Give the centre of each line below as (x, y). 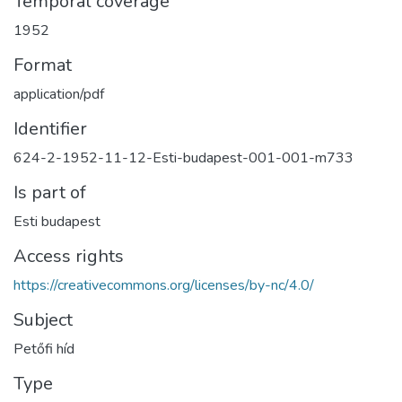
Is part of (50, 192)
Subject (43, 320)
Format (43, 65)
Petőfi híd (44, 349)
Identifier (50, 129)
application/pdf (59, 94)
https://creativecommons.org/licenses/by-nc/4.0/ (164, 285)
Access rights (69, 256)
